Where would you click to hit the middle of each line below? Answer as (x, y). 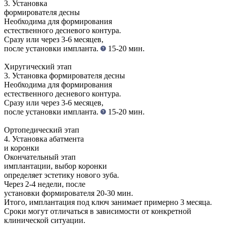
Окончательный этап (40, 157)
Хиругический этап (38, 67)
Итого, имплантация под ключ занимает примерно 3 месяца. (108, 202)
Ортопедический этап (42, 130)
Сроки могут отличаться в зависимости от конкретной (98, 211)
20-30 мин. (115, 193)
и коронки (22, 148)
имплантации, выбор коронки (55, 166)
